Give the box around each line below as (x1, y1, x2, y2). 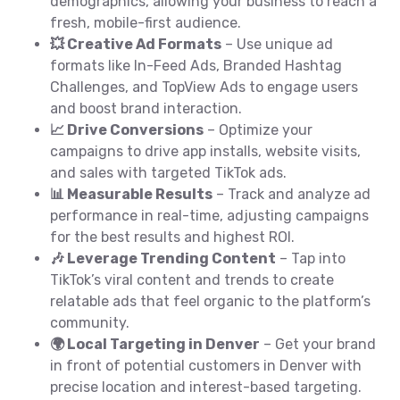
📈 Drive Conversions (50, 121, 204, 138)
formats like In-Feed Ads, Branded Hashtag (50, 57, 342, 74)
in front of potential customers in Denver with (50, 357, 362, 374)
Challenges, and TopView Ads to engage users (50, 79, 358, 96)
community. (50, 314, 129, 331)
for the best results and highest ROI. (50, 229, 295, 246)
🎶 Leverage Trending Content (50, 250, 276, 267)
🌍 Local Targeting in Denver (50, 336, 260, 353)
